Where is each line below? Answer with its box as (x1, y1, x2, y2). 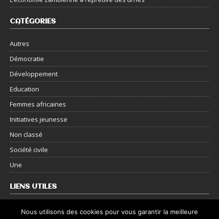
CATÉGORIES (10, 18, 56, 26)
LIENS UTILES (10, 183, 57, 191)
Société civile (10, 145, 48, 154)
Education (10, 85, 39, 94)
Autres (10, 39, 29, 48)
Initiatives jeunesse (10, 115, 67, 124)
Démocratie (10, 54, 44, 64)
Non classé (10, 130, 43, 139)
